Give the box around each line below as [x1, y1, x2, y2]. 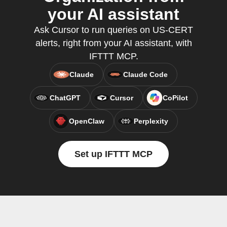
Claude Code [123, 70, 168, 79]
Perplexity [134, 117, 168, 125]
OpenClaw [69, 117, 104, 125]
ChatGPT [49, 94, 81, 102]
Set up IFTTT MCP [74, 149, 153, 159]
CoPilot [162, 94, 188, 102]
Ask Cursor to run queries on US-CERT [34, 25, 193, 35]
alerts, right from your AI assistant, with [35, 38, 192, 48]
